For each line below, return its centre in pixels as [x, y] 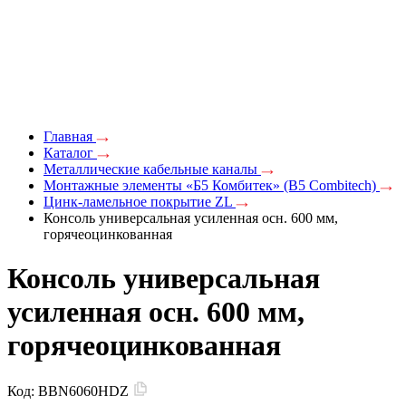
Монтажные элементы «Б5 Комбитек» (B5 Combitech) [212, 185]
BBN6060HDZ [85, 391]
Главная [70, 136]
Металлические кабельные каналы [152, 169]
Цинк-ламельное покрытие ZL [140, 201]
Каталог [70, 152]
